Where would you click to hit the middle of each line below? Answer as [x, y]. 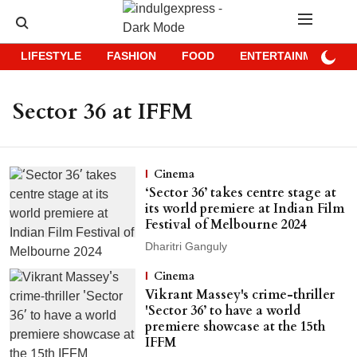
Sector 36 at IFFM [103, 112]
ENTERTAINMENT [287, 57]
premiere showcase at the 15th [235, 327]
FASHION [131, 57]
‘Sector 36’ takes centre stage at [240, 193]
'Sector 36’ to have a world [222, 311]
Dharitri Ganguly [186, 247]
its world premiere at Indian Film [244, 209]
